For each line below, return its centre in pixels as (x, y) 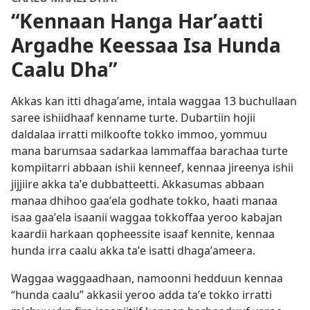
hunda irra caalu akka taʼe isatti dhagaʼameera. (133, 250)
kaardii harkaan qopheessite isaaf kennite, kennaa (143, 234)
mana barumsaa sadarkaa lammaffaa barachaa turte (149, 151)
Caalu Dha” (64, 69)
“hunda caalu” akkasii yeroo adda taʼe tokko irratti (142, 295)
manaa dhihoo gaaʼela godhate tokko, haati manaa (144, 201)
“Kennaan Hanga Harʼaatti (137, 21)
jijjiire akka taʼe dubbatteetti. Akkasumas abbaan (138, 184)
